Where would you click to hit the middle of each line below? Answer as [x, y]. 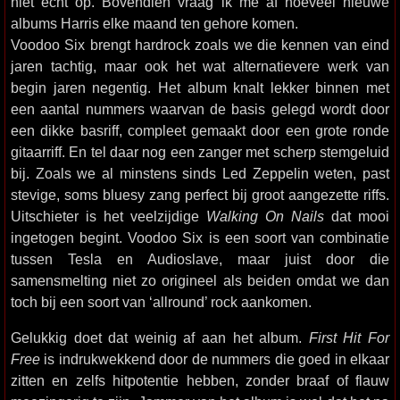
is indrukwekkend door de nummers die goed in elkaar [215, 359]
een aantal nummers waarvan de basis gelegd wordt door [200, 109]
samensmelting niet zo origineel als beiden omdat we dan [200, 280]
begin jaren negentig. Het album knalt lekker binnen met [200, 87]
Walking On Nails [265, 216]
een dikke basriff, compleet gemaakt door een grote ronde [200, 130]
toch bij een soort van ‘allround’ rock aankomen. [161, 302]
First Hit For [349, 337]
